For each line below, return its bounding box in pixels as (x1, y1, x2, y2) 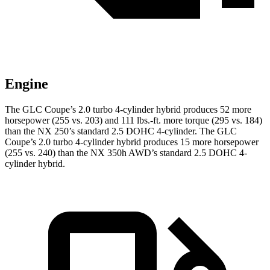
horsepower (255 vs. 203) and (5, 115, 121, 126)
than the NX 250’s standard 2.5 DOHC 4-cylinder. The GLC (5, 126, 237, 137)
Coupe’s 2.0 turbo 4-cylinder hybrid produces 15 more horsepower (5, 137, 259, 148)
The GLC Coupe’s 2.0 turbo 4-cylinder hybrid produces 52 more (5, 104, 251, 115)
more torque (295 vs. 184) (161, 115, 262, 126)
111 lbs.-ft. (121, 115, 161, 126)
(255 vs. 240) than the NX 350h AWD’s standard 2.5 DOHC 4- (5, 148, 247, 159)
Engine (5, 76, 48, 92)
